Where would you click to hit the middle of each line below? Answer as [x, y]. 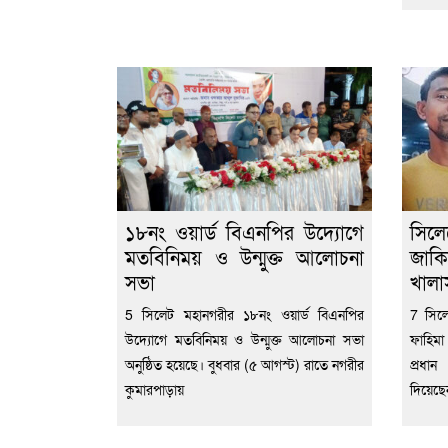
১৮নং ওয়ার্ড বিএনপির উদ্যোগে [244, 232]
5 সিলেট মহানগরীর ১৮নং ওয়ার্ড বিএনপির [244, 314]
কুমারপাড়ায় [154, 389]
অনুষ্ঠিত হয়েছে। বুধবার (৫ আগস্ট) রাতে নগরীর [244, 364]
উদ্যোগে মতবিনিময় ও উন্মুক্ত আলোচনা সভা [244, 339]
